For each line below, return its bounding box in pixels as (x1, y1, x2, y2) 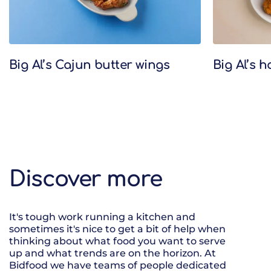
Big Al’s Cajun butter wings (9, 58, 170, 73)
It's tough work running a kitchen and (9, 211, 195, 223)
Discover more (9, 167, 162, 192)
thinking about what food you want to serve (9, 235, 226, 247)
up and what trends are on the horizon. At (9, 247, 216, 260)
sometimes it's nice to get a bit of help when (9, 223, 226, 235)
